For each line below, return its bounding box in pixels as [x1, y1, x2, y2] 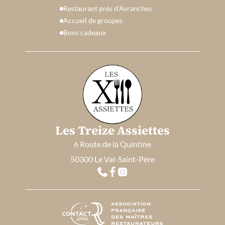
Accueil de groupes [63, 16, 123, 25]
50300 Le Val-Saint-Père [70, 154, 155, 164]
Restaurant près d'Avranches [63, 4, 152, 13]
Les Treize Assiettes [55, 122, 170, 139]
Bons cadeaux [63, 28, 106, 37]
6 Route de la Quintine [73, 139, 151, 149]
